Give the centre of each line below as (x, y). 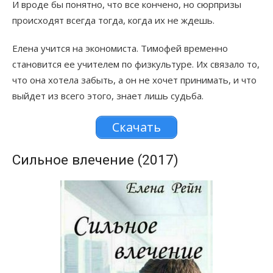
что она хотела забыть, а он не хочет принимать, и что (134, 80)
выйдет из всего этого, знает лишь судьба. (108, 96)
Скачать (136, 127)
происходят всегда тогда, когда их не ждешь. (113, 20)
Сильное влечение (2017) (95, 160)
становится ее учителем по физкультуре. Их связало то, (136, 64)
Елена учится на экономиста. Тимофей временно (120, 48)
